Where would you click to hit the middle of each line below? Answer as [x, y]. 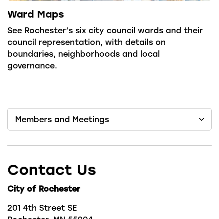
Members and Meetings [62, 119]
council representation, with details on [87, 42]
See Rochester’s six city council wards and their [105, 30]
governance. [32, 65]
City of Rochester [44, 188]
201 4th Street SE [42, 208]
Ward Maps [36, 14]
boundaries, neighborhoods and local [84, 54]
